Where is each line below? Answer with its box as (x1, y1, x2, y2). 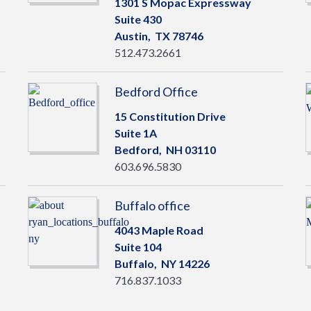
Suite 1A (114, 126, 157, 140)
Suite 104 (114, 240, 162, 253)
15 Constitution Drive (114, 110, 226, 123)
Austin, (114, 29, 155, 42)
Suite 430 (114, 12, 162, 26)
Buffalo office (114, 198, 190, 213)
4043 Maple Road (114, 224, 203, 237)
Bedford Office (114, 84, 198, 99)
